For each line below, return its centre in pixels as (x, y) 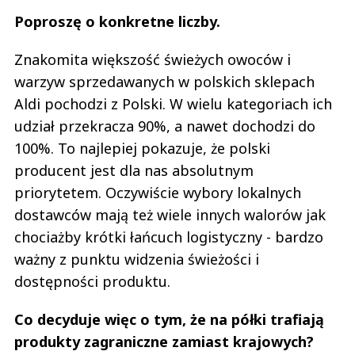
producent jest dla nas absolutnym (134, 170)
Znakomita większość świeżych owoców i (153, 59)
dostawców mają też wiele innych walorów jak (170, 214)
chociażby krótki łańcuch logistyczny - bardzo (169, 237)
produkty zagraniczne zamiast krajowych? (164, 341)
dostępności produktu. (92, 281)
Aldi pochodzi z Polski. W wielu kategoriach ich (173, 103)
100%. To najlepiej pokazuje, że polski (142, 148)
